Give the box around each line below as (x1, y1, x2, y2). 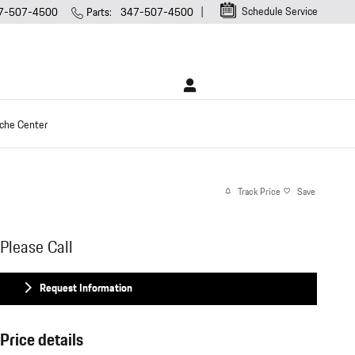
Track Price (238, 184, 281, 199)
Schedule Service (239, 4, 318, 20)
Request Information (40, 280, 132, 296)
